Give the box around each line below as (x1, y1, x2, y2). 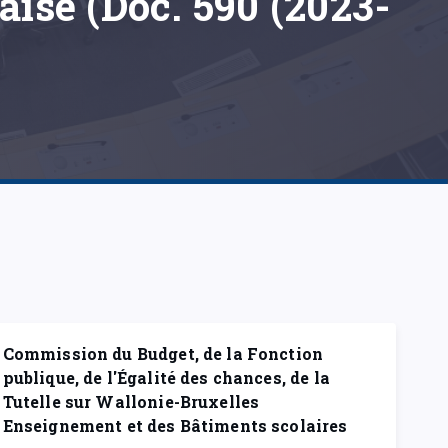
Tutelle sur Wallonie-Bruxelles (2, 391, 260, 412)
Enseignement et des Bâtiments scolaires (2, 415, 348, 436)
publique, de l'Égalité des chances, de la (2, 367, 330, 388)
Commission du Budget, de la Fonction (2, 343, 324, 364)
